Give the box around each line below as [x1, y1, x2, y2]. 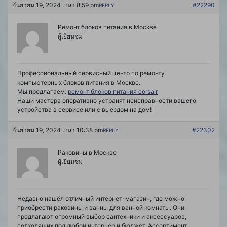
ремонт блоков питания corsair [68, 88, 158, 96]
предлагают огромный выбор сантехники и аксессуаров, [17, 213, 186, 221]
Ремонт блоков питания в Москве [58, 23, 157, 31]
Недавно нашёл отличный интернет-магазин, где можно [17, 195, 184, 203]
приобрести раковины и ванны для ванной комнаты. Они [17, 204, 184, 212]
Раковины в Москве [58, 148, 117, 157]
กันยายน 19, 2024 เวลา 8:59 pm [12, 1, 99, 9]
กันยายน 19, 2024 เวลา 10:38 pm [12, 126, 103, 134]
